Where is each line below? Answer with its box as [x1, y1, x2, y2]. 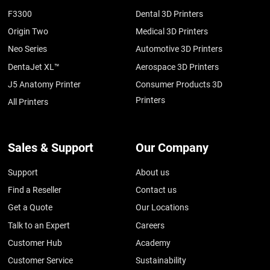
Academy [136, 238, 171, 248]
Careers [136, 220, 165, 230]
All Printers [8, 97, 49, 107]
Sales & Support [8, 140, 94, 155]
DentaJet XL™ [8, 61, 60, 72]
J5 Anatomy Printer [8, 80, 81, 90]
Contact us [136, 185, 177, 195]
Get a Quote [8, 202, 53, 213]
